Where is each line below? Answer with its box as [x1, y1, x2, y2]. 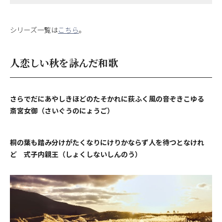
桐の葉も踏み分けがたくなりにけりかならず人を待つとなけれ [10, 137, 204, 147]
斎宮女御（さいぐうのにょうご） [10, 105, 114, 115]
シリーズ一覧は [10, 24, 58, 35]
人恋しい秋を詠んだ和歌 [10, 55, 118, 70]
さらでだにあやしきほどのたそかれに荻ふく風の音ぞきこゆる [10, 93, 211, 104]
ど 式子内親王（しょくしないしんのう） [10, 149, 142, 159]
